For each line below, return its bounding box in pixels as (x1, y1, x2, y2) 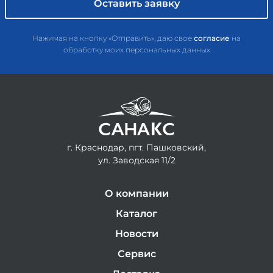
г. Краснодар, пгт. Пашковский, (67, 142, 206, 153)
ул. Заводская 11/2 (97, 155, 175, 166)
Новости (115, 228, 158, 239)
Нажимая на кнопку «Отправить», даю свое (32, 33, 194, 43)
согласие (194, 33, 230, 43)
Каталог (116, 208, 157, 219)
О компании (104, 188, 169, 199)
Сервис (117, 248, 156, 260)
